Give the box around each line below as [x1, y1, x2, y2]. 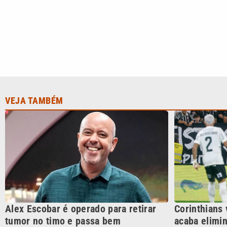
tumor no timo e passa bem [5, 88, 121, 100]
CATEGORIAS [105, 191, 158, 202]
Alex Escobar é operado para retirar [5, 75, 157, 88]
